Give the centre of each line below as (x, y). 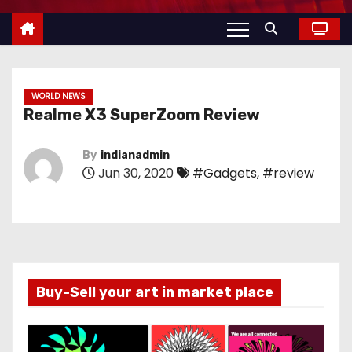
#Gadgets (225, 173)
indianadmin (135, 155)
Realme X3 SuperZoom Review (142, 115)
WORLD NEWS (59, 96)
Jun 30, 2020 (134, 173)
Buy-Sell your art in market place (155, 292)
